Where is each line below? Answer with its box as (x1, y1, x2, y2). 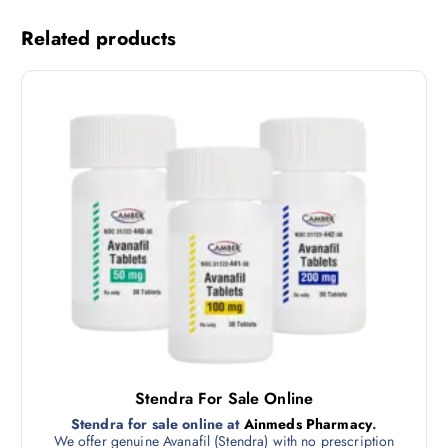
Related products (21, 24, 177, 53)
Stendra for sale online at (70, 413, 244, 434)
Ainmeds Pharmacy (243, 413, 372, 434)
